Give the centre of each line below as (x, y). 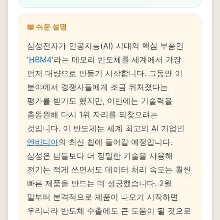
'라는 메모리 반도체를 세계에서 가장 (116, 59)
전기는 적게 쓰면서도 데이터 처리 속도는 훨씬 (109, 169)
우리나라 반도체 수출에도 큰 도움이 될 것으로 (109, 211)
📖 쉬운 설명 (47, 27)
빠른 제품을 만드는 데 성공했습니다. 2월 (99, 183)
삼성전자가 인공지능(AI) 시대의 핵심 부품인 (105, 46)
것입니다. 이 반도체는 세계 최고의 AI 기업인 (106, 128)
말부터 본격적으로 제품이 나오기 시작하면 (103, 197)
